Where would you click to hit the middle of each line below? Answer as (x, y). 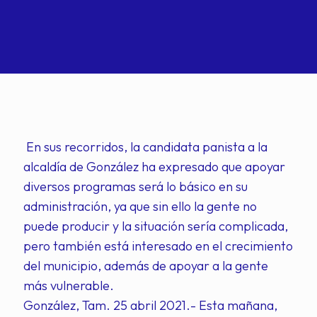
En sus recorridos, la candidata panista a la (145, 147)
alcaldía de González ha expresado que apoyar (154, 167)
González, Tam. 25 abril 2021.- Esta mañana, (150, 305)
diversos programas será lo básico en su (136, 186)
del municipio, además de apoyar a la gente (146, 266)
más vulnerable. (69, 286)
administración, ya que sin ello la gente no (140, 206)
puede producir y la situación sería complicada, (156, 226)
